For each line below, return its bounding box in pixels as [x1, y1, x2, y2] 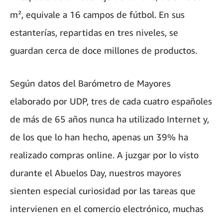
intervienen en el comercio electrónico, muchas [10, 203, 204, 214]
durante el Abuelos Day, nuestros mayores [10, 167, 181, 178]
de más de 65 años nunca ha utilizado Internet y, [10, 113, 209, 124]
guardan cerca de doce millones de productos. [10, 44, 197, 56]
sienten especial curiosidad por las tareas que [10, 185, 196, 196]
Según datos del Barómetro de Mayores [10, 77, 171, 89]
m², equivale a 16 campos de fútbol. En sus [10, 8, 185, 20]
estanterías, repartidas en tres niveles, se [10, 26, 178, 38]
